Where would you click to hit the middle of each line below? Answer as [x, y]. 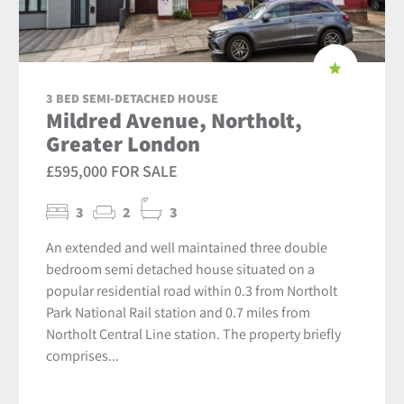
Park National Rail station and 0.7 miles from [179, 312]
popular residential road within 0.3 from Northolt [192, 290]
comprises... [83, 355]
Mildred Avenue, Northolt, [174, 119]
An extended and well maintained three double [187, 247]
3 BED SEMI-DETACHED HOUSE [133, 98]
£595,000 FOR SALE [112, 170]
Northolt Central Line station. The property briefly [194, 333]
